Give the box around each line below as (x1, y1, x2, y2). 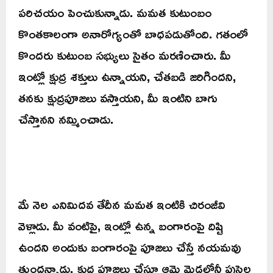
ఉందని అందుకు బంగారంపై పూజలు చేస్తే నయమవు (18, 235, 241, 260)
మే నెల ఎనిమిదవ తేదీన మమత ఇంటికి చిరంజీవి (18, 192, 225, 217)
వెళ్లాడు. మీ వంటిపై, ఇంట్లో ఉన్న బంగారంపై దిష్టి (18, 213, 224, 238)
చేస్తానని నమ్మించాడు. (18, 107, 113, 132)
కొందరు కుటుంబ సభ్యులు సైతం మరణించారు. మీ (18, 43, 231, 68)
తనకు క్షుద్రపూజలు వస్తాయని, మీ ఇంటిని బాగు (18, 85, 217, 110)
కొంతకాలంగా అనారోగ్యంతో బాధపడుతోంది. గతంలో (18, 21, 248, 46)
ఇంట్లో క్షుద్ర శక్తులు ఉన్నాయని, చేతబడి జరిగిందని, (18, 64, 236, 89)
